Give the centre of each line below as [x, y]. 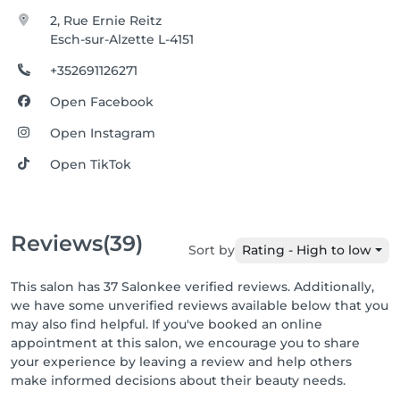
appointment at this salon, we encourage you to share [185, 343]
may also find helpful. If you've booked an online [167, 324]
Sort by [212, 250]
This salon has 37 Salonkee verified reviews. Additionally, [192, 287]
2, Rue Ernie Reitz [106, 21]
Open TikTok [91, 164]
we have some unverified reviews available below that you [200, 305]
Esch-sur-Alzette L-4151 [122, 39]
